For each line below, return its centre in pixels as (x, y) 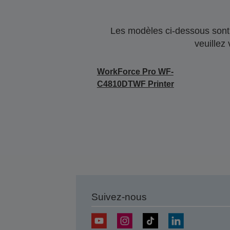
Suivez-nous (119, 197)
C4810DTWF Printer (135, 84)
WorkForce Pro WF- (135, 72)
